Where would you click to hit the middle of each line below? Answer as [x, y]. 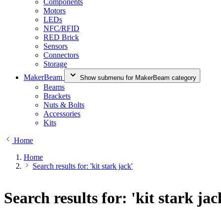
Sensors [55, 46]
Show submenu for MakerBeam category [138, 78]
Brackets [57, 96]
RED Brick [61, 37]
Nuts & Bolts [64, 105]
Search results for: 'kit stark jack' [83, 166]
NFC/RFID [61, 28]
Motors [55, 11]
